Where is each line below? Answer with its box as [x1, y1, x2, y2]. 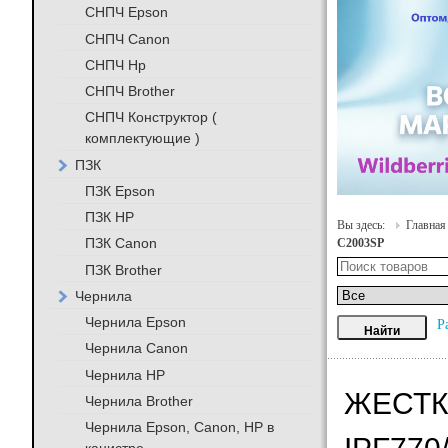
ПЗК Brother [84, 261, 162, 278]
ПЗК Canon [84, 235, 157, 252]
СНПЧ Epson [84, 4, 168, 21]
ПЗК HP [84, 208, 134, 225]
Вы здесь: [337, 218, 389, 232]
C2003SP [337, 236, 385, 250]
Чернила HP [84, 366, 165, 383]
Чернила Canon [84, 340, 188, 357]
